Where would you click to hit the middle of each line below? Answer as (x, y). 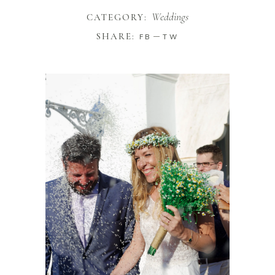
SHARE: (116, 37)
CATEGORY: (117, 17)
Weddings (170, 16)
